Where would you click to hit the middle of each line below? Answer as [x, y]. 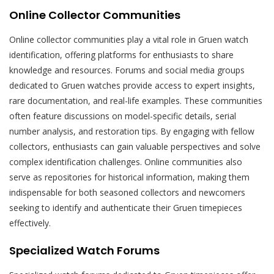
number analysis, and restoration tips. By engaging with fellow [132, 131]
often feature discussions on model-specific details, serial [123, 116]
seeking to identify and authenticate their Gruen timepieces [126, 207]
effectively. [30, 223]
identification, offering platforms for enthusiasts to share [121, 54]
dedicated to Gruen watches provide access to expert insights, [132, 85]
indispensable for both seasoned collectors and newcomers [127, 192]
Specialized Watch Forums [84, 250]
